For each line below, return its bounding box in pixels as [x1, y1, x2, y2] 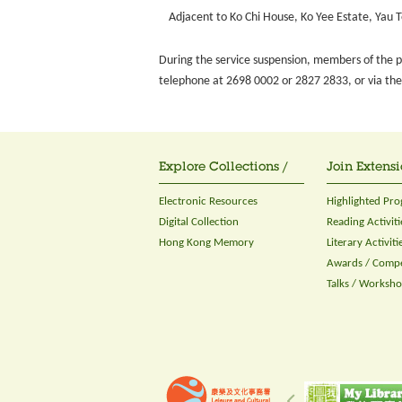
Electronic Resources [159, 196, 258, 207]
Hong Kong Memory [159, 237, 254, 249]
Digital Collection [159, 216, 239, 228]
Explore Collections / [159, 162, 288, 174]
